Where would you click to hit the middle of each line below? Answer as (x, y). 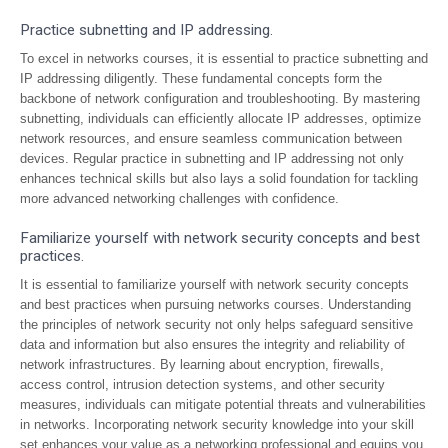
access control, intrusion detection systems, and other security (202, 384)
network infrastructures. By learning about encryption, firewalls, (202, 364)
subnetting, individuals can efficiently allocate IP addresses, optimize (220, 118)
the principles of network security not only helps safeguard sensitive (216, 324)
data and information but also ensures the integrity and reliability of (212, 344)
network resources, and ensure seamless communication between (211, 138)
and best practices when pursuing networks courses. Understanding (215, 304)
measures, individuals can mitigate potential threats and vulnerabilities (223, 404)
